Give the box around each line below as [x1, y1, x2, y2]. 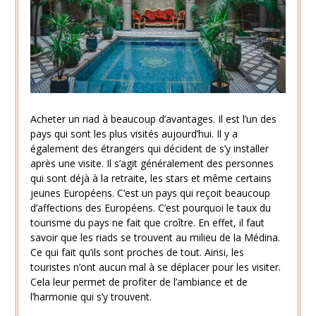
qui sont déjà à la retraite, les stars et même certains [30, 171, 272, 185]
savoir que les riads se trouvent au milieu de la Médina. [30, 230, 280, 244]
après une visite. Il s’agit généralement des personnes [30, 156, 274, 170]
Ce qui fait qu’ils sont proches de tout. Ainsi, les [30, 245, 244, 259]
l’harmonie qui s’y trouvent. [30, 289, 152, 303]
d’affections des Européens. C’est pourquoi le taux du [30, 200, 271, 214]
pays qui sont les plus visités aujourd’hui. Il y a [30, 126, 238, 140]
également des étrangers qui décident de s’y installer [30, 141, 269, 155]
